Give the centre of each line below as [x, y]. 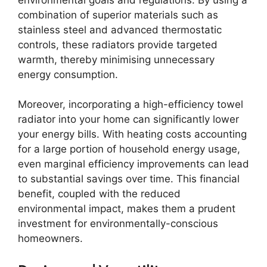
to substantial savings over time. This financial [129, 179]
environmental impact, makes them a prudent [127, 209]
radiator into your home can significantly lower [128, 119]
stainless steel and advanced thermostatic [120, 30]
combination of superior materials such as [118, 15]
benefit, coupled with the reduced [99, 194]
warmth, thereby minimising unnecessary [116, 59]
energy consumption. [68, 74]
